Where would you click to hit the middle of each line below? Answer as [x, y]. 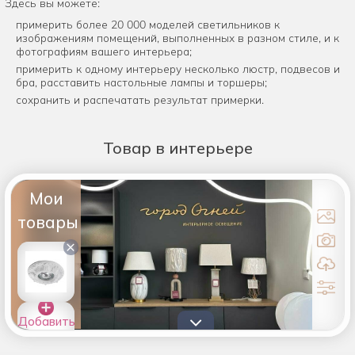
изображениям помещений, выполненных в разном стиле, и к [178, 38]
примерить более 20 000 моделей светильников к [148, 25]
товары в [46, 333]
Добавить [46, 321]
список [46, 345]
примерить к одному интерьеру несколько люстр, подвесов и [178, 69]
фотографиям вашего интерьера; [104, 52]
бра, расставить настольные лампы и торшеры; [142, 82]
